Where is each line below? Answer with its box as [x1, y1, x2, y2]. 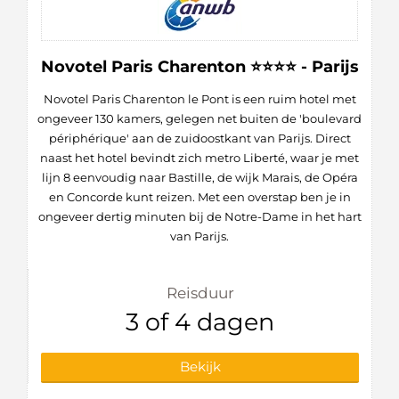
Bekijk [179, 358, 221, 376]
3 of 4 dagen [126, 307, 274, 338]
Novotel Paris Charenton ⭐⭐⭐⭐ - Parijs [40, 57, 359, 77]
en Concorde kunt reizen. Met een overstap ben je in [48, 190, 351, 205]
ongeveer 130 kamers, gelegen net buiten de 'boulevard [37, 111, 362, 126]
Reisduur [166, 284, 234, 303]
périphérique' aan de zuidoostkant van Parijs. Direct [48, 131, 351, 146]
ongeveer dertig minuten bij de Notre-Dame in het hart [37, 209, 362, 224]
